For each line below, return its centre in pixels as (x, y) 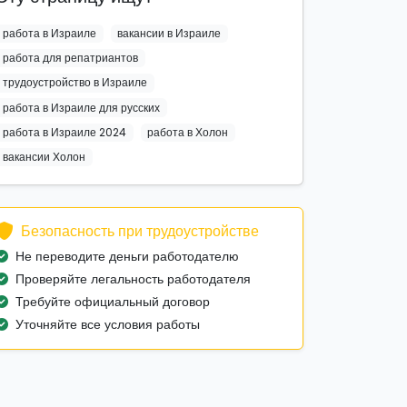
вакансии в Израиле (169, 33)
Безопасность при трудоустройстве (140, 232)
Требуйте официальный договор (113, 302)
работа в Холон (188, 132)
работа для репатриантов (70, 58)
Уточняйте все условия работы (108, 325)
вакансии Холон (44, 156)
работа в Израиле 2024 (64, 132)
